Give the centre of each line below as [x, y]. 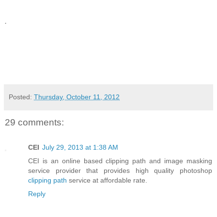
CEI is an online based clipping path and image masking [120, 161]
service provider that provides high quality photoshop [120, 171]
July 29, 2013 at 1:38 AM [80, 147]
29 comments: [34, 122]
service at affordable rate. [107, 180]
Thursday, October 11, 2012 [77, 97]
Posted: [21, 97]
